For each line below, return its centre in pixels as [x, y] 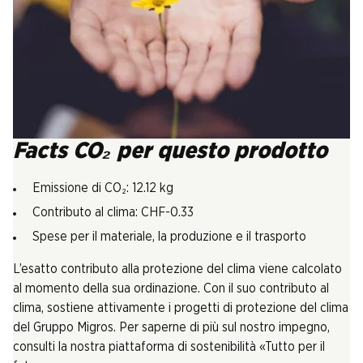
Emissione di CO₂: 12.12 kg [103, 188]
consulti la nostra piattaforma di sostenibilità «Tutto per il [169, 347]
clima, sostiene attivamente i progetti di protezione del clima [181, 308]
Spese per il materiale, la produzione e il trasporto [169, 237]
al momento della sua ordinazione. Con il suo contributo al [171, 288]
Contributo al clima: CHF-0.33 [113, 212]
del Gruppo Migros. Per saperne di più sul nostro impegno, [171, 327]
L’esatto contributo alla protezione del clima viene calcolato [177, 269]
